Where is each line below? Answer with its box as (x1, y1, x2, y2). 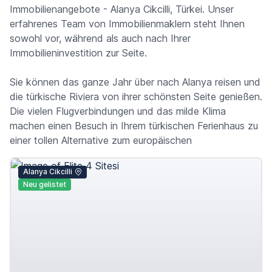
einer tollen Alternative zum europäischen (10, 134, 192, 147)
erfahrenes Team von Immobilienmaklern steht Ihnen (10, 18, 245, 30)
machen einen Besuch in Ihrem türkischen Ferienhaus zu (10, 120, 258, 132)
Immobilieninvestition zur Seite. (10, 47, 147, 59)
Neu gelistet (22, 179, 66, 189)
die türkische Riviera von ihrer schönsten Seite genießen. (10, 90, 262, 103)
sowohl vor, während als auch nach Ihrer (10, 32, 191, 45)
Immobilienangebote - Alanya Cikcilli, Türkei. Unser (10, 3, 234, 16)
